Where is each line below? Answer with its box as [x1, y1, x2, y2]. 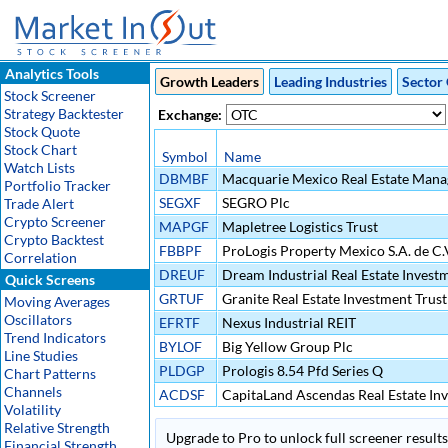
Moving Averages [4, 293, 110, 310]
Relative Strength [4, 419, 110, 436]
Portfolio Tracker [4, 177, 111, 194]
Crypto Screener [4, 213, 106, 230]
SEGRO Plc [219, 194, 290, 211]
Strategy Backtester [4, 105, 124, 122]
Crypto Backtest [4, 231, 104, 248]
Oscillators [4, 311, 72, 328]
